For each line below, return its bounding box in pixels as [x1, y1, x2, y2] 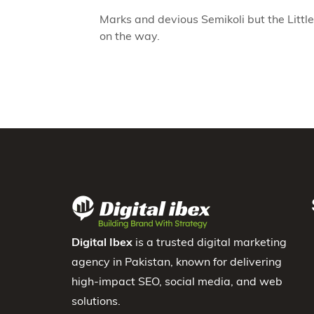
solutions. [71, 293, 121, 308]
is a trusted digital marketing [132, 234, 287, 249]
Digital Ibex [71, 234, 132, 249]
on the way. [100, 28, 160, 43]
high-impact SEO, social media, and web [71, 273, 282, 288]
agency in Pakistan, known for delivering [71, 254, 282, 268]
